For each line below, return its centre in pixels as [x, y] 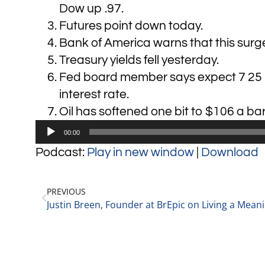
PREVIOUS [66, 191]
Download [230, 152]
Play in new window [140, 152]
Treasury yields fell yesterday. [139, 60]
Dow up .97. [91, 8]
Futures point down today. [131, 25]
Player [52, 145]
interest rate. [94, 94]
